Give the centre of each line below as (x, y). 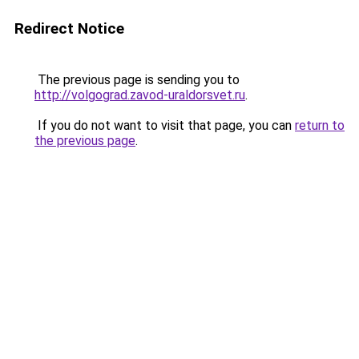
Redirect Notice (69, 28)
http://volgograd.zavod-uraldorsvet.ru (140, 95)
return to (320, 125)
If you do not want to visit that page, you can (165, 125)
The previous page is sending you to (137, 80)
